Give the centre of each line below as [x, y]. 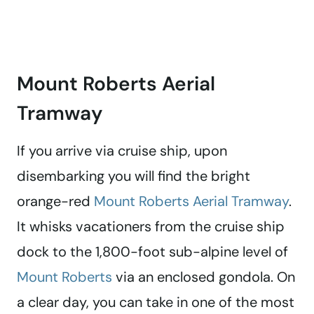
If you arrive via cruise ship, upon [122, 151]
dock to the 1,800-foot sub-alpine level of [152, 252]
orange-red [55, 202]
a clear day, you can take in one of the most [156, 302]
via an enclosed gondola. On [204, 277]
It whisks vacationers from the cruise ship [151, 227]
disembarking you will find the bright [134, 176]
